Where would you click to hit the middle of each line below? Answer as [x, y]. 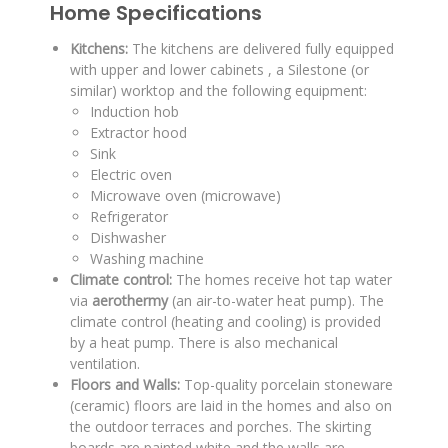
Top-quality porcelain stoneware [286, 384]
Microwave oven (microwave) [185, 195]
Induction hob [134, 111]
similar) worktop [124, 90]
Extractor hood [138, 132]
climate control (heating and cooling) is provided [225, 321]
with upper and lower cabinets [169, 69]
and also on [354, 405]
